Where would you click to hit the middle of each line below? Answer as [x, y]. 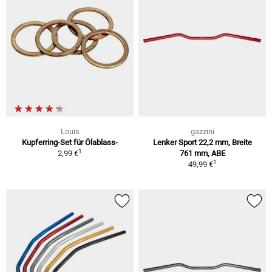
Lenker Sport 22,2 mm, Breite [202, 142]
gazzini [202, 131]
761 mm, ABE [202, 153]
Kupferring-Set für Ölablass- [70, 142]
